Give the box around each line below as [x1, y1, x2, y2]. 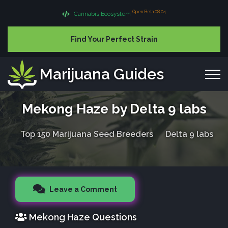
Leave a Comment [48, 185, 117, 193]
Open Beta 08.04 [132, 9, 166, 15]
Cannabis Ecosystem [72, 10, 132, 17]
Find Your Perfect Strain [70, 35, 158, 43]
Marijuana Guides [40, 65, 164, 83]
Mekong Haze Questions [27, 211, 137, 222]
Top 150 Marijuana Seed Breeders [20, 129, 153, 139]
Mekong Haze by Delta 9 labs [21, 101, 207, 117]
